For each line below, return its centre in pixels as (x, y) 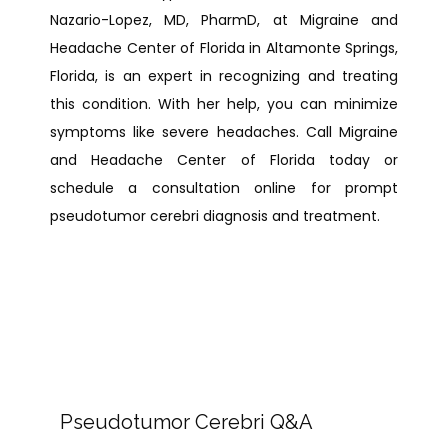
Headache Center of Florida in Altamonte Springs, (224, 48)
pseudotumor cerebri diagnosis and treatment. (215, 216)
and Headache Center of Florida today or (224, 160)
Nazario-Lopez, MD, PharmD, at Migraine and (224, 20)
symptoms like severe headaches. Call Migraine (224, 132)
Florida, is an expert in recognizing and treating (224, 76)
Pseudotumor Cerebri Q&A (186, 422)
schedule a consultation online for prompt (224, 188)
